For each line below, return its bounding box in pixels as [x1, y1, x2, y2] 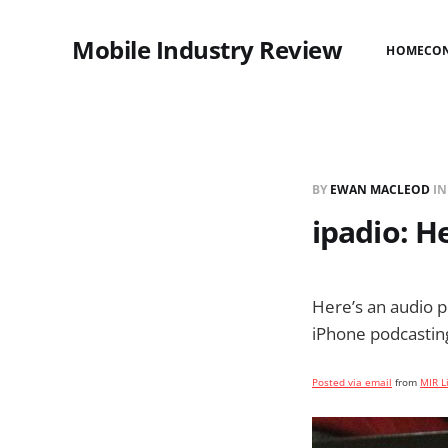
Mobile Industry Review [72, 33, 343, 66]
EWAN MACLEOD [330, 181, 430, 198]
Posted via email [312, 375, 392, 390]
